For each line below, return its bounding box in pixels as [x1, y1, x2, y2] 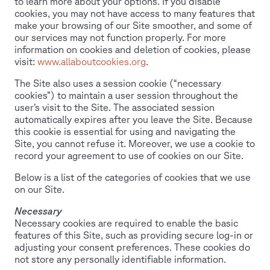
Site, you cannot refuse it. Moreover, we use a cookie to [14, 138, 255, 149]
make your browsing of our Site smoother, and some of [14, 20, 252, 31]
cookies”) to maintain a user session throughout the [14, 90, 238, 101]
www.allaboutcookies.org [37, 56, 146, 67]
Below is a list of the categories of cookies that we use [14, 172, 251, 183]
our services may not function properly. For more [14, 32, 226, 43]
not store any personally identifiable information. [14, 254, 226, 265]
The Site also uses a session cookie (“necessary [14, 78, 221, 89]
